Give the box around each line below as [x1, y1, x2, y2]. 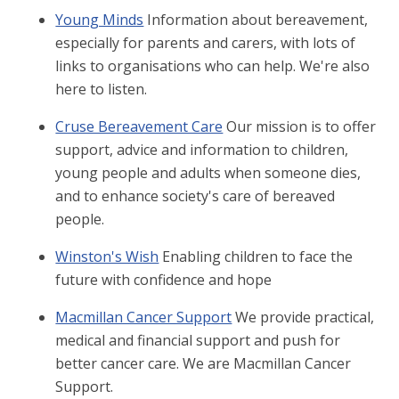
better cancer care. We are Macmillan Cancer [55, 354, 352, 374]
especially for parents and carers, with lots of [55, 33, 356, 53]
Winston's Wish [55, 247, 159, 267]
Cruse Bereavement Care [55, 117, 224, 137]
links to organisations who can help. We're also [55, 56, 370, 77]
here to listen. [55, 79, 148, 100]
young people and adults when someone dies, [55, 163, 362, 183]
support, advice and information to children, [55, 140, 349, 160]
